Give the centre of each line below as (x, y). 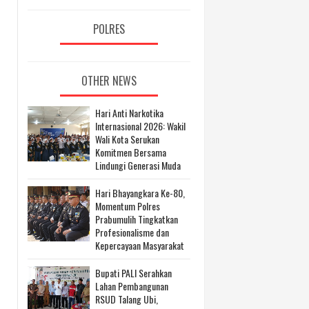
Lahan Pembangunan (132, 286)
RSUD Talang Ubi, (127, 299)
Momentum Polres (128, 206)
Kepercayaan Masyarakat (140, 246)
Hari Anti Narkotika (129, 113)
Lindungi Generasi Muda (138, 166)
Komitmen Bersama (131, 152)
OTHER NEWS (109, 81)
